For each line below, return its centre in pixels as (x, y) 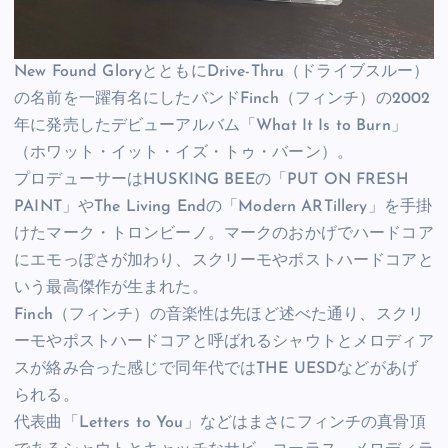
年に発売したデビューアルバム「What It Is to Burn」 (210, 125)
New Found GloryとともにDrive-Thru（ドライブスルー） (222, 71)
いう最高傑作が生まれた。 (111, 287)
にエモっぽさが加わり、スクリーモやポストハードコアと (224, 260)
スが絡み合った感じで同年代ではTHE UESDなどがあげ (216, 368)
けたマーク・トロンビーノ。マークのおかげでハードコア (224, 233)
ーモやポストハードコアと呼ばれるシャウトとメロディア (224, 341)
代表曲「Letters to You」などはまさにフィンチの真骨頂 (220, 422)
